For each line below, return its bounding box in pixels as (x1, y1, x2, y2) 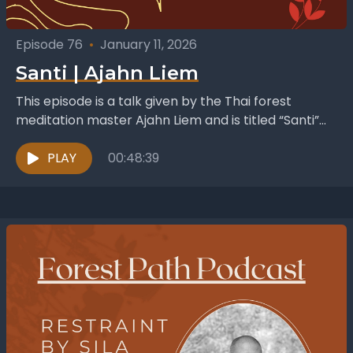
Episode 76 (16, 35, 83, 54)
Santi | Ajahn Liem (16, 61, 199, 85)
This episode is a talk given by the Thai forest (16, 92, 292, 111)
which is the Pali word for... (16, 130, 176, 149)
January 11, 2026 (100, 35, 197, 54)
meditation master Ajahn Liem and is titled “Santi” (16, 111, 319, 130)
